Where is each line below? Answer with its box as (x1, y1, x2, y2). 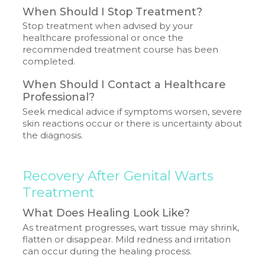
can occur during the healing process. (22, 245, 192, 257)
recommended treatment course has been (22, 44, 219, 56)
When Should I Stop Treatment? (22, 5, 203, 18)
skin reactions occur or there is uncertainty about (22, 118, 243, 129)
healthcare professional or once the (22, 33, 184, 44)
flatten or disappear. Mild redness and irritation (22, 234, 231, 245)
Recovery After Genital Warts (22, 167, 214, 185)
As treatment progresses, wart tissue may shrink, (22, 222, 240, 233)
